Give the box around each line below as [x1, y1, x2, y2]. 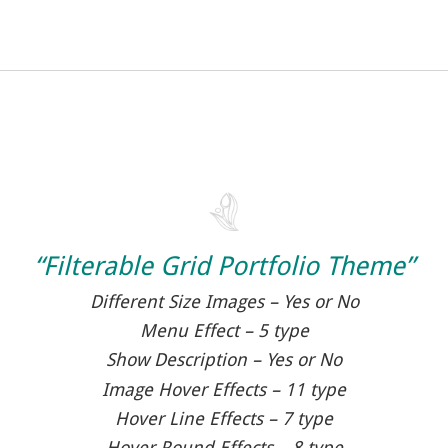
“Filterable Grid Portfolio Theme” [34, 250, 414, 281]
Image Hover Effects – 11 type [102, 378, 346, 400]
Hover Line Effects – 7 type [115, 407, 333, 429]
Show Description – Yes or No [106, 349, 342, 371]
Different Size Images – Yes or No [89, 291, 359, 313]
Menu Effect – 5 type [139, 320, 309, 342]
